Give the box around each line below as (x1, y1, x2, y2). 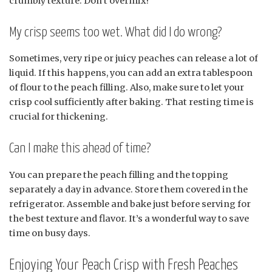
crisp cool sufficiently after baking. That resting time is (9, 97, 254, 108)
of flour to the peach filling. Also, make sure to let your (9, 82, 244, 93)
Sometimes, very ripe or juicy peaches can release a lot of (9, 53, 258, 64)
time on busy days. (9, 227, 90, 239)
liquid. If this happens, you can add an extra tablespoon (9, 67, 253, 79)
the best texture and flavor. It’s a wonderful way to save (9, 212, 249, 224)
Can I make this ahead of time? (9, 141, 151, 156)
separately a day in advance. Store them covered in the (9, 183, 248, 195)
